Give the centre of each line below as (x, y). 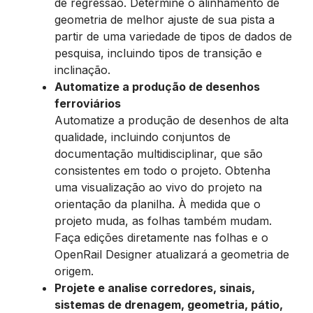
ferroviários (88, 103)
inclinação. (84, 70)
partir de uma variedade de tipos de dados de (173, 36)
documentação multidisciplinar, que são (159, 154)
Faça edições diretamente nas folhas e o (161, 238)
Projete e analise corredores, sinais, (155, 288)
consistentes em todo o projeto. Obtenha (162, 170)
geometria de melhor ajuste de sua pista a (165, 20)
